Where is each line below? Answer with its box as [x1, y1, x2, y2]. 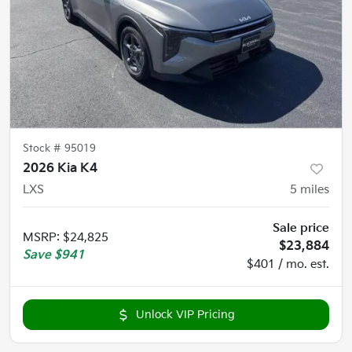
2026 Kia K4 [23, 161, 97, 177]
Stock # [23, 142, 64, 156]
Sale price [273, 221, 329, 236]
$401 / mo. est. [247, 257, 329, 273]
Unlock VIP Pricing [136, 308, 235, 322]
